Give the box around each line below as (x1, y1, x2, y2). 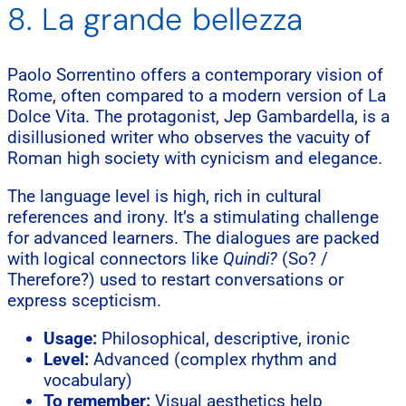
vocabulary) (43, 369, 132, 391)
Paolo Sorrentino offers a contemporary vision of (7, 63, 383, 85)
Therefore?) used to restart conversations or (7, 268, 343, 290)
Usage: (43, 327, 97, 349)
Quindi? (223, 247, 277, 269)
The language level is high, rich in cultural (7, 185, 322, 207)
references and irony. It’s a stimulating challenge (7, 206, 379, 227)
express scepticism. (7, 289, 161, 311)
